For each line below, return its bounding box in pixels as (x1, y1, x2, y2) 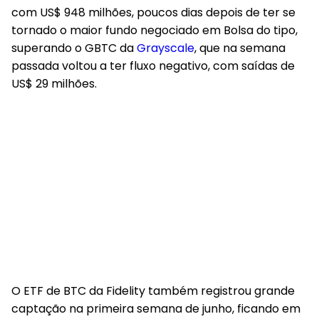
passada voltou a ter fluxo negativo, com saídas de (11, 58, 295, 74)
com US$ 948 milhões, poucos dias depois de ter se (11, 4, 296, 21)
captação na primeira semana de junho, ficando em (11, 300, 300, 317)
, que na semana (194, 40, 286, 56)
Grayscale (137, 40, 194, 56)
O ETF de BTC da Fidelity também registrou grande (11, 283, 295, 299)
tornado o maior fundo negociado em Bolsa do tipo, (11, 22, 298, 38)
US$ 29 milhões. (11, 75, 97, 92)
